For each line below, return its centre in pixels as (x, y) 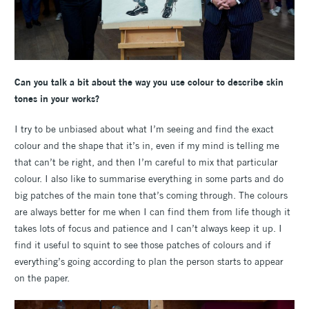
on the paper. (42, 278)
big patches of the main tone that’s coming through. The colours (151, 196)
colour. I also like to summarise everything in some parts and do (149, 179)
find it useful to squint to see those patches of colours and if (143, 245)
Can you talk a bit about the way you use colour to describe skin (149, 82)
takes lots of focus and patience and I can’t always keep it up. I (148, 229)
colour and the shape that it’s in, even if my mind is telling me (147, 146)
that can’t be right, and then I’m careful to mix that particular (146, 162)
